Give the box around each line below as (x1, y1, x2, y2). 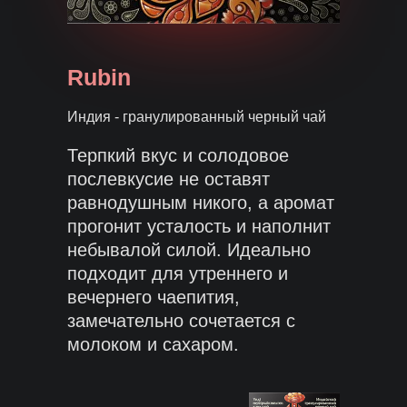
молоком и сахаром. (67, 334, 239, 354)
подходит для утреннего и (67, 263, 288, 283)
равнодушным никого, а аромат (67, 193, 334, 213)
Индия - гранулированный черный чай (67, 109, 326, 124)
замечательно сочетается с (67, 311, 295, 331)
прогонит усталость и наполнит (67, 216, 331, 236)
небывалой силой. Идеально (67, 240, 311, 260)
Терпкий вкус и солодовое (67, 145, 289, 165)
